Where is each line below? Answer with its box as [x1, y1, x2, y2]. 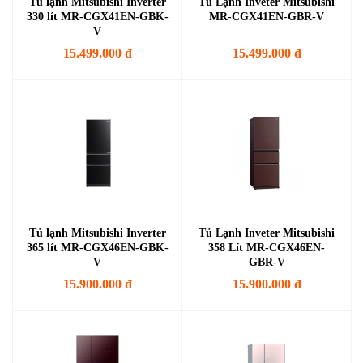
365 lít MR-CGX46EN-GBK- [26, 241, 169, 254]
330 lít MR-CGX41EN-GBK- [26, 11, 169, 23]
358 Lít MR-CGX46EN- [208, 241, 325, 254]
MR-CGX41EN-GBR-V [209, 11, 324, 23]
